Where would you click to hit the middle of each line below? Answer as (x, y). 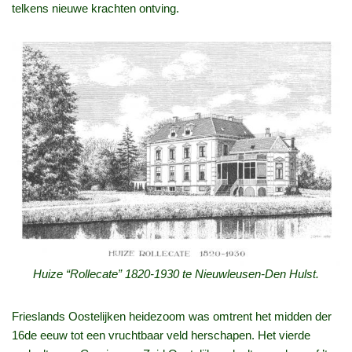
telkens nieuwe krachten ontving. (95, 9)
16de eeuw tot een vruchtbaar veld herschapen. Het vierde (161, 335)
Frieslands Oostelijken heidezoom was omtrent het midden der (172, 317)
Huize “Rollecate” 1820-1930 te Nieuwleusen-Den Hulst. (176, 274)
